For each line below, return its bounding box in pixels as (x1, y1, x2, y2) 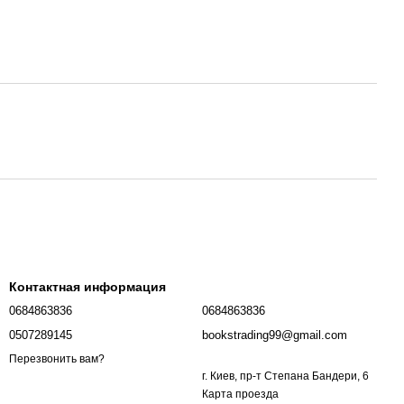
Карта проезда (202, 388, 279, 400)
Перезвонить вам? (9, 353, 105, 366)
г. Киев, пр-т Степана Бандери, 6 (202, 370, 369, 382)
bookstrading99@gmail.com (202, 328, 347, 342)
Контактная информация (9, 280, 166, 294)
